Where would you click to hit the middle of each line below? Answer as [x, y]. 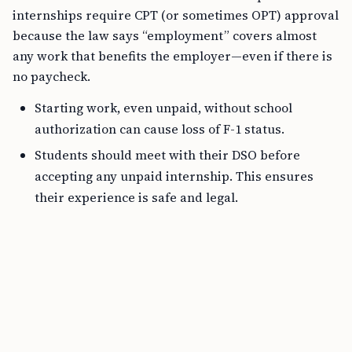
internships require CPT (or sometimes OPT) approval [176, 15]
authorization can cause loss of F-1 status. [159, 129]
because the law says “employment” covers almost [165, 35]
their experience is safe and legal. [136, 197]
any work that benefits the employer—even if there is [172, 56]
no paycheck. [51, 76]
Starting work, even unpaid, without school [163, 108]
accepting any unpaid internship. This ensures [174, 176]
